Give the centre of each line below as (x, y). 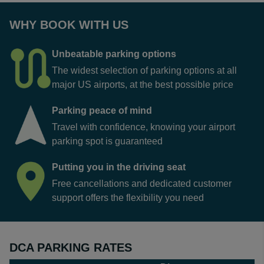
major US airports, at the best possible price (143, 85)
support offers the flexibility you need (128, 198)
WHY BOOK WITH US (69, 25)
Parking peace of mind (102, 110)
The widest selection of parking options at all (144, 70)
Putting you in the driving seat (119, 167)
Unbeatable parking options (114, 54)
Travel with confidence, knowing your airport (143, 127)
